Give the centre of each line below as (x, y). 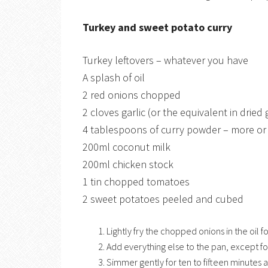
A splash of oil (114, 77)
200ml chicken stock (128, 164)
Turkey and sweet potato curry (157, 27)
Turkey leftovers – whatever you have (165, 60)
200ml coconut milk (127, 147)
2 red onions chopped (132, 95)
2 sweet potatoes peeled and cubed (163, 199)
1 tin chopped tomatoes (136, 182)
